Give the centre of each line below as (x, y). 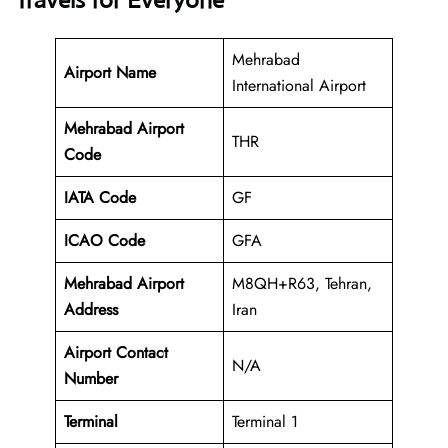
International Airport (299, 86)
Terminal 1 (265, 422)
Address (91, 310)
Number (91, 379)
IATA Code (100, 198)
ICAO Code (104, 241)
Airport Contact (116, 353)
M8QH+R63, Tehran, (302, 284)
